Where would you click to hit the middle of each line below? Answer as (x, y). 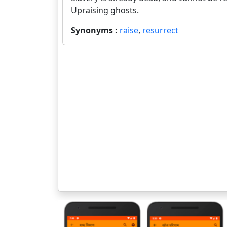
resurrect (160, 30)
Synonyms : (95, 30)
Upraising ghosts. (105, 10)
